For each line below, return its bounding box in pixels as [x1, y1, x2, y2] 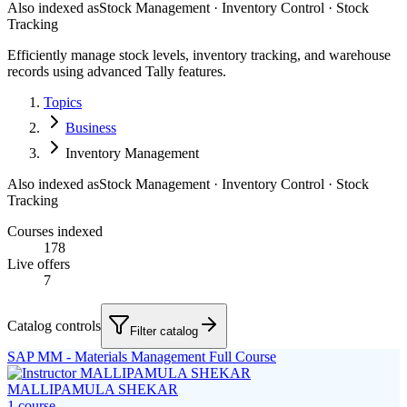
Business [65, 119, 116, 135]
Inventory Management [65, 144, 199, 161]
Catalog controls [7, 317, 101, 333]
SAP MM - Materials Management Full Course [7, 348, 276, 364]
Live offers [7, 255, 70, 272]
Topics [44, 94, 82, 110]
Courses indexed [7, 223, 103, 239]
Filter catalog [130, 324, 198, 339]
